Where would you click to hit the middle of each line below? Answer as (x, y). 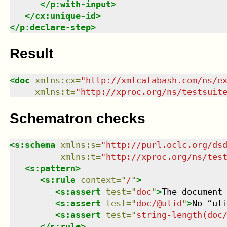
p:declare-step (55, 27)
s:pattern (52, 168)
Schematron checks (77, 118)
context (98, 180)
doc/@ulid (159, 203)
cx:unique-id (65, 15)
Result (31, 54)
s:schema (35, 145)
